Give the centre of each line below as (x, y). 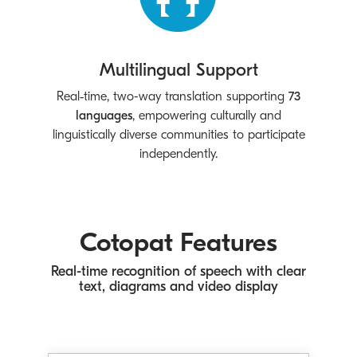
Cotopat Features (178, 242)
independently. (178, 153)
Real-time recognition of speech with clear (178, 272)
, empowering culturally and (207, 115)
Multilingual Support (178, 70)
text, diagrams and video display (178, 287)
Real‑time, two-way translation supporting (173, 96)
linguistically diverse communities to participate (178, 134)
